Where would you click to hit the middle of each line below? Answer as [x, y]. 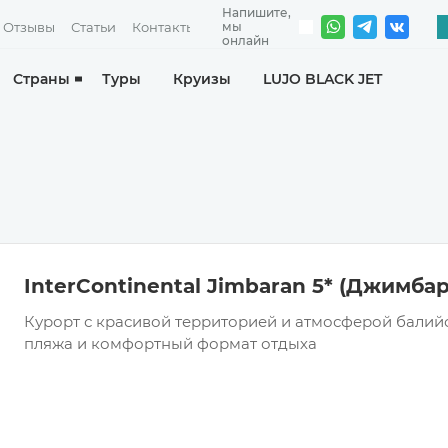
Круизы [201, 79]
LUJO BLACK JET [322, 79]
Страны [41, 79]
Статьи [93, 26]
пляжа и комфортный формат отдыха [170, 343]
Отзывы [29, 26]
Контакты [164, 26]
